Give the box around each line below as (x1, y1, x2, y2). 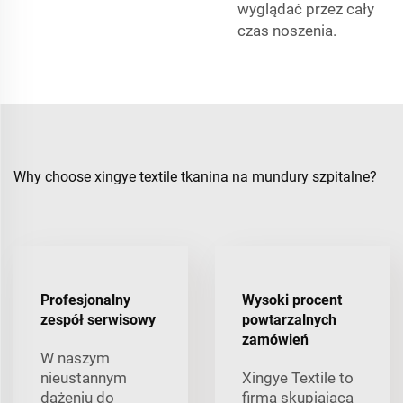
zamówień (242, 331, 309, 349)
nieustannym (40, 369, 127, 388)
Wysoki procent (242, 291, 342, 309)
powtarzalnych (242, 311, 336, 329)
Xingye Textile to (242, 369, 354, 388)
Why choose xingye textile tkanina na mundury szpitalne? (13, 168, 377, 186)
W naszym (40, 349, 110, 368)
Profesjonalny (40, 291, 130, 309)
